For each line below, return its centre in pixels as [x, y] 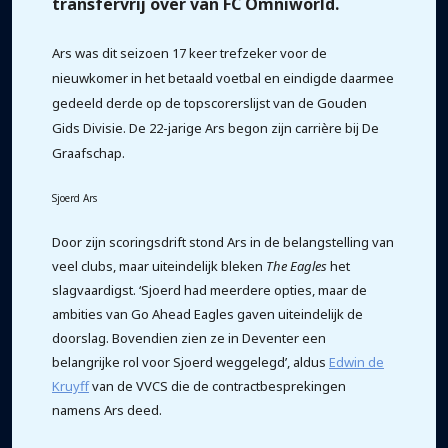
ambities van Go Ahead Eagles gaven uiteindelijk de [207, 314]
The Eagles [296, 266]
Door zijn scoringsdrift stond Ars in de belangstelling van [223, 242]
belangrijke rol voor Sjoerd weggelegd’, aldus [190, 362]
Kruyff [70, 386]
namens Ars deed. [107, 410]
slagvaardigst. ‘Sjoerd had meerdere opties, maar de [209, 290]
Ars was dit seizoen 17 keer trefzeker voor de [189, 53]
